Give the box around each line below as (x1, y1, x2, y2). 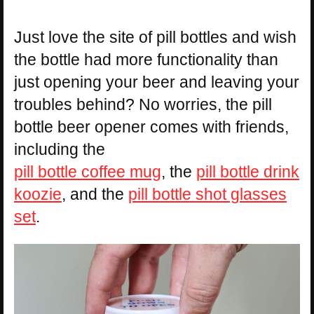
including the (14, 140, 105, 159)
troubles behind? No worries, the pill (14, 95, 272, 114)
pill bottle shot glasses (128, 185, 287, 204)
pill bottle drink (196, 163, 299, 182)
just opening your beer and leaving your (14, 73, 299, 92)
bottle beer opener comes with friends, (14, 118, 289, 137)
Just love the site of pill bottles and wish (14, 28, 296, 47)
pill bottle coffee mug (14, 163, 161, 182)
